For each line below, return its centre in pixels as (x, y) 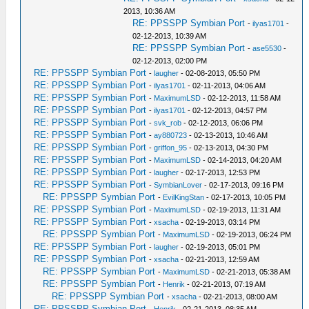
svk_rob (168, 122)
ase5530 (267, 48)
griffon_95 (171, 147)
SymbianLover (178, 185)
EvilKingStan (184, 197)
